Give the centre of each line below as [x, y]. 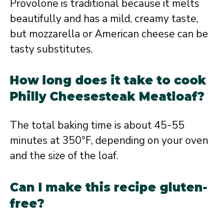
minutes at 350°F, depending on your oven [109, 140]
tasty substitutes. [51, 49]
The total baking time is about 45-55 [97, 125]
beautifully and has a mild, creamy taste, [104, 18]
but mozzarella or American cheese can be [109, 34]
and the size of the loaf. [64, 156]
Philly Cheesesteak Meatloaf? [107, 96]
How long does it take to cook [108, 80]
